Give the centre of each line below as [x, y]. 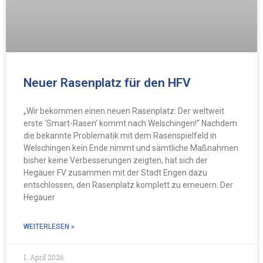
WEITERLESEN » [49, 227]
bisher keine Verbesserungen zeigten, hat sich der [116, 161]
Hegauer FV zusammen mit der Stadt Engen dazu [115, 173]
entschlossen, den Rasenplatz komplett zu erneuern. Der [128, 185]
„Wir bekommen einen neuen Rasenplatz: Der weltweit [124, 111]
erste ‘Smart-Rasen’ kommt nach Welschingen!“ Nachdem [130, 124]
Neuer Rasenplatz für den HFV [107, 83]
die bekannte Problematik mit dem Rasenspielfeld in [120, 136]
